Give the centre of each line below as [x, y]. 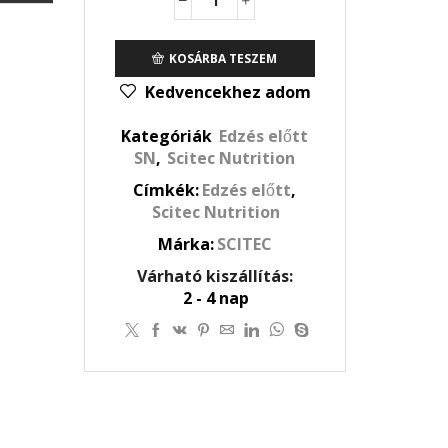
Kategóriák [169, 136]
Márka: [185, 244]
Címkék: [166, 190]
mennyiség [253, 49]
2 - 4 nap [216, 298]
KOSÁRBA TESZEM [223, 57]
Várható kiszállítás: [214, 276]
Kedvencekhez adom [227, 92]
